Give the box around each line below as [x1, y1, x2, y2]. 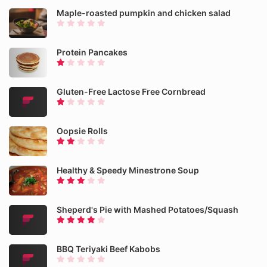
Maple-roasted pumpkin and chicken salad [57, 8, 231, 18]
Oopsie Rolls [57, 126, 108, 136]
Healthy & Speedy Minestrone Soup [57, 165, 199, 175]
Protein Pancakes [57, 47, 128, 57]
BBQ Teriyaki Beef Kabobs [57, 244, 160, 254]
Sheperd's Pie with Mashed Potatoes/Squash [57, 204, 238, 215]
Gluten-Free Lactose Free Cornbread [57, 86, 206, 97]
